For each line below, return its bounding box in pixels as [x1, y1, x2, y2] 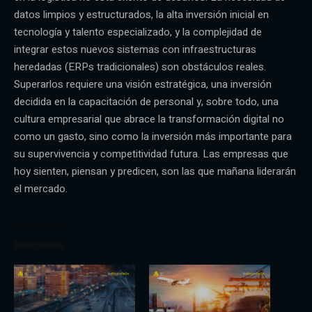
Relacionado [14, 239, 64, 252]
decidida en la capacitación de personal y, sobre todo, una [14, 93, 279, 109]
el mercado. [14, 180, 68, 196]
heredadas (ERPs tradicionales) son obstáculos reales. [14, 58, 266, 75]
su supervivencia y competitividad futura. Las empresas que [14, 146, 288, 162]
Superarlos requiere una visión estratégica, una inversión [14, 76, 272, 92]
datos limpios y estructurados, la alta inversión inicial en [14, 6, 269, 22]
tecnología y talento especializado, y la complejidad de [14, 24, 262, 40]
